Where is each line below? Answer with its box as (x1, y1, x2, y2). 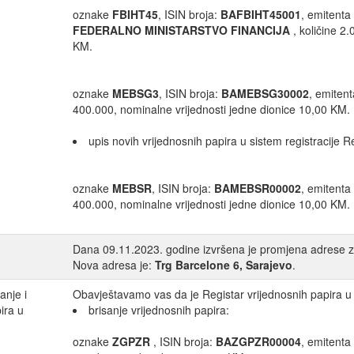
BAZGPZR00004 (216, 333, 301, 350)
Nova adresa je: (73, 257, 155, 273)
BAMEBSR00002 (214, 180, 301, 197)
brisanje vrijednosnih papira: (88, 302, 229, 318)
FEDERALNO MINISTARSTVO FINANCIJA (73, 22, 290, 39)
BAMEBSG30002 (221, 85, 309, 102)
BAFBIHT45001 (220, 6, 301, 23)
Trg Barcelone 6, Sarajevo (155, 257, 292, 273)
